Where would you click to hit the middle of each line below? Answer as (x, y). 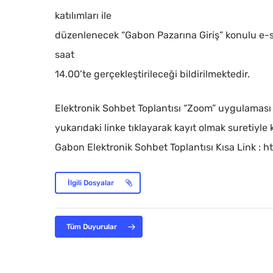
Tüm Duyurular (92, 227)
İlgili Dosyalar (91, 183)
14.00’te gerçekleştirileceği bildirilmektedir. (153, 74)
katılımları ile (83, 16)
